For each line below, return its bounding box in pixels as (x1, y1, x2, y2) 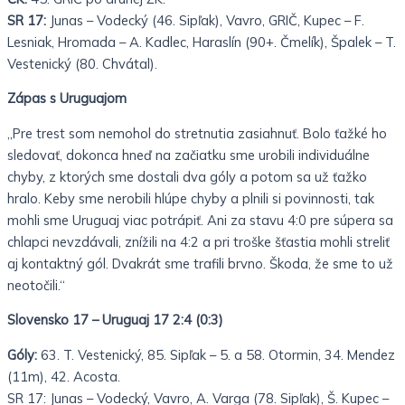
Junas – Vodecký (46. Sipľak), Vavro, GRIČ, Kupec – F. (46, 11, 364, 29)
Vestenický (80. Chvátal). (7, 54, 157, 72)
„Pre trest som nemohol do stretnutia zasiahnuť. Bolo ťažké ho (7, 124, 387, 142)
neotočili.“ (7, 276, 65, 294)
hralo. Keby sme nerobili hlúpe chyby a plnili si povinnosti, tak (7, 189, 374, 207)
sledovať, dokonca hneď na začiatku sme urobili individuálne (7, 146, 370, 164)
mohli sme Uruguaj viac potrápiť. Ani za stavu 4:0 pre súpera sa (7, 211, 393, 229)
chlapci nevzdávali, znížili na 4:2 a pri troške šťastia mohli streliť (7, 232, 390, 250)
